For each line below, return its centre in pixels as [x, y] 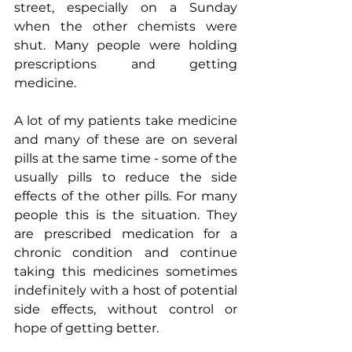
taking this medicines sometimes [126, 272]
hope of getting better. [86, 328]
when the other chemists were [126, 27]
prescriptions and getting [126, 64]
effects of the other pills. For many [126, 196]
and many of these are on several [126, 140]
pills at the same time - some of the [126, 159]
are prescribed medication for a [126, 234]
